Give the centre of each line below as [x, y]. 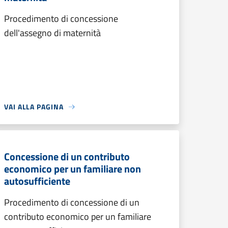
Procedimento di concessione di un [72, 202]
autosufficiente [37, 181]
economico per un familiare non [73, 169]
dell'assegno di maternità [52, 33]
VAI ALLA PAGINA [34, 107]
